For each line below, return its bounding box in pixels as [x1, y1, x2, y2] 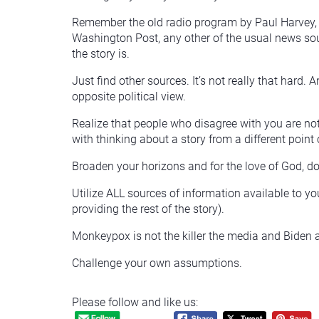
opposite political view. [72, 89, 186, 103]
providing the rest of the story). [72, 202, 224, 216]
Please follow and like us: [72, 295, 198, 309]
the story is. [72, 46, 130, 61]
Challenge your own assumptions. [72, 256, 242, 270]
